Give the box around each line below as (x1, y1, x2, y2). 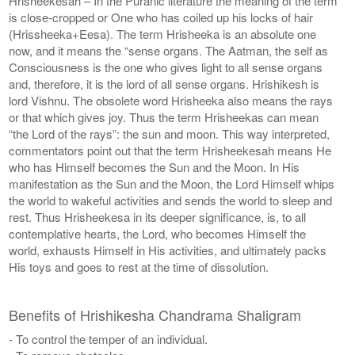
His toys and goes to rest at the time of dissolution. (9, 258, 269, 275)
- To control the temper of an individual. (9, 330, 208, 347)
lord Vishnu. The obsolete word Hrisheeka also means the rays (9, 91, 334, 109)
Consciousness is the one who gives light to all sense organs (9, 58, 323, 75)
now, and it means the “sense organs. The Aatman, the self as (9, 41, 329, 59)
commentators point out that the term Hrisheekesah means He (9, 141, 332, 158)
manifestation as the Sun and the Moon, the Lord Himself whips (9, 174, 335, 192)
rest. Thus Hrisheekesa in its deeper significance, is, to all (9, 208, 307, 225)
